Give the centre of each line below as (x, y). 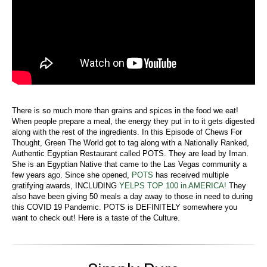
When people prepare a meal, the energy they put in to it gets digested (133, 121)
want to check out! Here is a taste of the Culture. (96, 218)
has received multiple (191, 175)
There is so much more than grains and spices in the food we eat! (125, 110)
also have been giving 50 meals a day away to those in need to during (132, 196)
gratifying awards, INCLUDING (66, 185)
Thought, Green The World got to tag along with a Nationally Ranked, (131, 142)
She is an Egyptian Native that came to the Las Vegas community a (129, 164)
